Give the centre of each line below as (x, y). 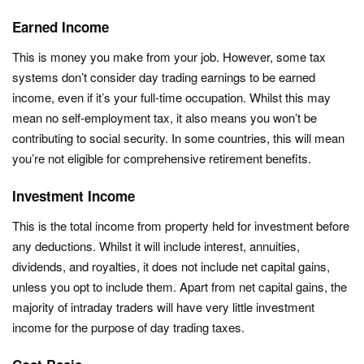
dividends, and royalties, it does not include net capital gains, (171, 266)
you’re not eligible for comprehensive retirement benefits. (162, 158)
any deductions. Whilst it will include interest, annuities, (156, 246)
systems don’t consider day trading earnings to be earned (164, 77)
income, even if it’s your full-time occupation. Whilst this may (171, 97)
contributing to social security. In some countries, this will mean (178, 138)
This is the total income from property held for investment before (181, 225)
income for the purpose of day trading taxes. (128, 327)
